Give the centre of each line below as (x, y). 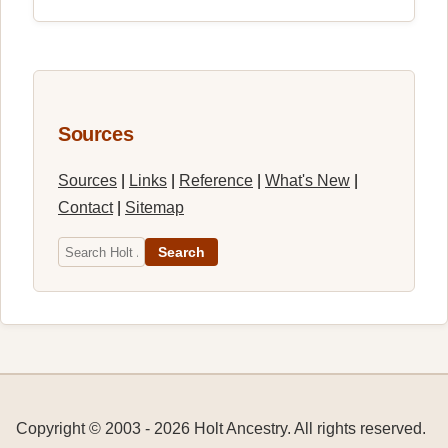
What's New (307, 181)
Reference (216, 181)
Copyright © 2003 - (85, 428)
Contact (85, 208)
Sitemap (154, 208)
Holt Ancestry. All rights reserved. (308, 428)
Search (182, 252)
